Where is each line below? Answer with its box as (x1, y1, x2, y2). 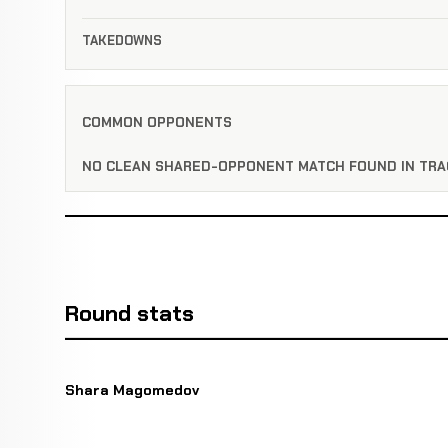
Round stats (64, 299, 194, 329)
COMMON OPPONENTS (82, 114, 232, 132)
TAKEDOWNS (82, 32, 162, 50)
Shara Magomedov (64, 381, 199, 400)
